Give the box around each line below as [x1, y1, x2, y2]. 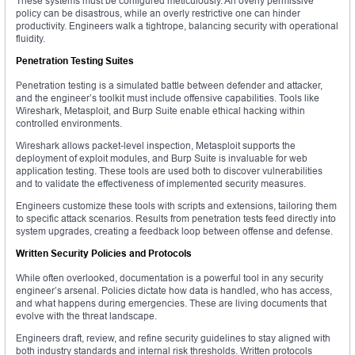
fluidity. [16, 32, 45, 45]
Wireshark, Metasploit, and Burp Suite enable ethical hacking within [16, 105, 305, 117]
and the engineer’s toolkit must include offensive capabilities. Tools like [16, 92, 319, 105]
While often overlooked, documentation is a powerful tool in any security [16, 272, 323, 284]
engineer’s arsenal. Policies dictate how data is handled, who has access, [16, 284, 332, 297]
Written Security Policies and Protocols [16, 247, 192, 260]
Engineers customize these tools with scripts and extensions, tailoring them [16, 200, 337, 212]
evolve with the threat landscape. [16, 310, 157, 323]
